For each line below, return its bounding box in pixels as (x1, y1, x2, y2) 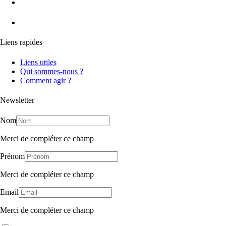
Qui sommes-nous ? (20, 67, 83, 76)
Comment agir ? (20, 76, 71, 85)
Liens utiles (20, 58, 56, 67)
